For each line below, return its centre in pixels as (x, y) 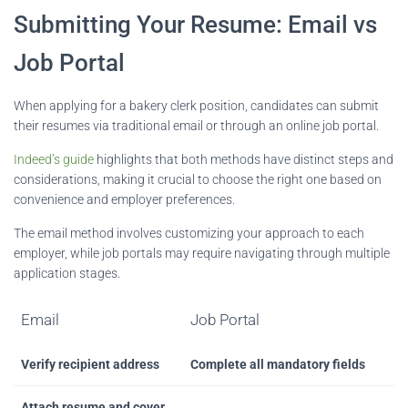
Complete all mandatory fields (278, 364)
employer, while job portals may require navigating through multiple (202, 253)
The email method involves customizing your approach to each (189, 233)
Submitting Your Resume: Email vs (195, 24)
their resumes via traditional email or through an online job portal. (196, 125)
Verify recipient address (90, 364)
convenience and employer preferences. (124, 199)
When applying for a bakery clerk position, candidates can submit (196, 105)
